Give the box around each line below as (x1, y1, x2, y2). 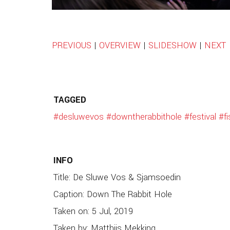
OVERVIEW (99, 40, 141, 52)
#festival (184, 111, 216, 124)
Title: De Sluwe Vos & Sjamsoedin (53, 171, 181, 184)
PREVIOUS (51, 40, 91, 52)
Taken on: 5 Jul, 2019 (53, 205, 133, 218)
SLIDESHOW (148, 40, 197, 52)
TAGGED (53, 94, 86, 107)
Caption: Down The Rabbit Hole (53, 188, 172, 201)
